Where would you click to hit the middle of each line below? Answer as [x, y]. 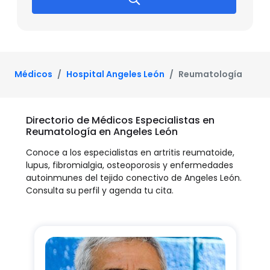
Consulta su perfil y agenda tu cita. [100, 190]
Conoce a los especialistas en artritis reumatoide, [130, 152]
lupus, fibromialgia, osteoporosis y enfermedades [130, 165]
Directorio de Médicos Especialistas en [120, 120]
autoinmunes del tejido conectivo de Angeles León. [134, 177]
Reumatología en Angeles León [102, 131]
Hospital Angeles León [115, 74]
